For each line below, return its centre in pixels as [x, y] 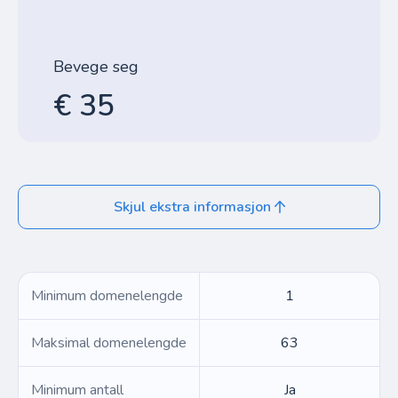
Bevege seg [96, 67]
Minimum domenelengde [107, 296]
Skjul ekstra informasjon [192, 207]
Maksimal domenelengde [109, 343]
